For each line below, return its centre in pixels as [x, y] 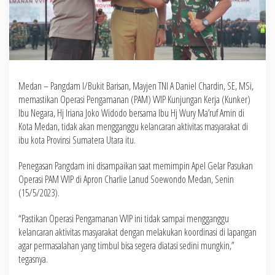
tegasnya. [33, 259]
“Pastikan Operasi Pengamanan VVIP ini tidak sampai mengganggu [124, 218]
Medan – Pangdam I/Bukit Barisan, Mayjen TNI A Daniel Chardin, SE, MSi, [136, 86]
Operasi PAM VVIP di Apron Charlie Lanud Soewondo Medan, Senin [126, 179]
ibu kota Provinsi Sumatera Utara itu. [77, 140]
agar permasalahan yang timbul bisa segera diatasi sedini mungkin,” [126, 245]
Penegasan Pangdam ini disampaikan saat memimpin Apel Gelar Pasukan [136, 165]
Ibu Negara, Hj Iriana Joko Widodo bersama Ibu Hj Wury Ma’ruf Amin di [131, 113]
